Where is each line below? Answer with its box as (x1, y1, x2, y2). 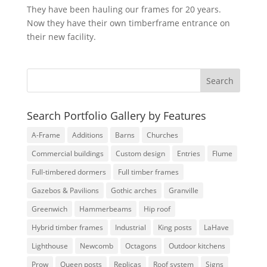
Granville (168, 185, 198, 195)
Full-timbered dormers (31, 167, 106, 177)
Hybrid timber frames (31, 222, 103, 232)
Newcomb (79, 241, 113, 251)
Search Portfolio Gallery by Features (26, 108, 206, 123)
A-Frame (31, 130, 60, 140)
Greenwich (31, 204, 67, 214)
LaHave (203, 222, 229, 232)
